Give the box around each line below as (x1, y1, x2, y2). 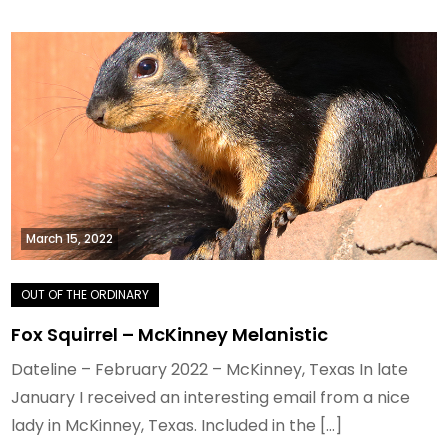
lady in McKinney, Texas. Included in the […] (11, 414, 343, 438)
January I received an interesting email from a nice (11, 386, 411, 410)
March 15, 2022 (26, 230, 114, 248)
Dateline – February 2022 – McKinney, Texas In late (11, 358, 409, 382)
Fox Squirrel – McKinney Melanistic (11, 322, 329, 348)
